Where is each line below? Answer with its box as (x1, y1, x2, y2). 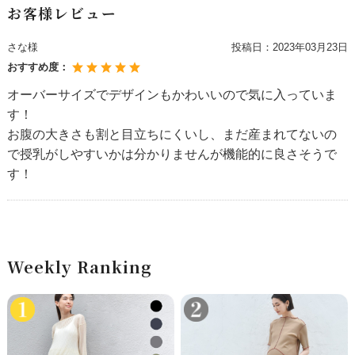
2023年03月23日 (272, 41, 348, 54)
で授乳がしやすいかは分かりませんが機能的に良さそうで (6, 147, 337, 162)
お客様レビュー (6, 3, 117, 24)
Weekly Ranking (6, 255, 152, 279)
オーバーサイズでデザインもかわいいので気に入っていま (6, 88, 337, 102)
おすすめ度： (6, 61, 72, 74)
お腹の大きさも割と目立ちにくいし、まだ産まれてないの (6, 128, 337, 142)
